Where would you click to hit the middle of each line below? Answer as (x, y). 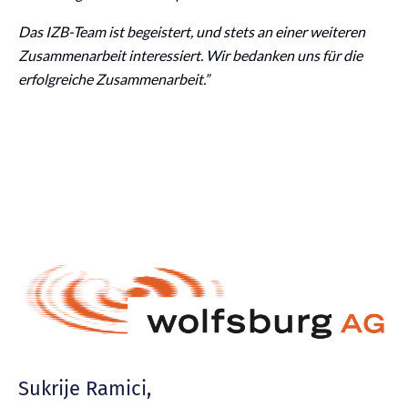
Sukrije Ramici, (85, 388)
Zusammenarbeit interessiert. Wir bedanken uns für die (190, 56)
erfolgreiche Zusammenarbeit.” (114, 79)
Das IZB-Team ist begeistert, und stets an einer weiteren (192, 32)
